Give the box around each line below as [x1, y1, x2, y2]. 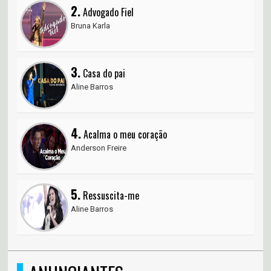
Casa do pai [80, 66, 126, 81]
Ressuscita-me [80, 188, 140, 203]
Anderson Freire [71, 143, 127, 153]
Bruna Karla [71, 21, 111, 31]
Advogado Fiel [80, 5, 134, 20]
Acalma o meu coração [81, 127, 168, 142]
